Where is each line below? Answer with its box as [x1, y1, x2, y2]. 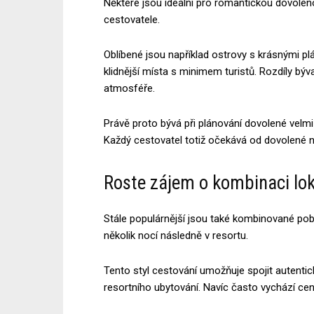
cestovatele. [104, 13, 160, 26]
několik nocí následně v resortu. [104, 228, 248, 242]
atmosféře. [104, 81, 155, 95]
